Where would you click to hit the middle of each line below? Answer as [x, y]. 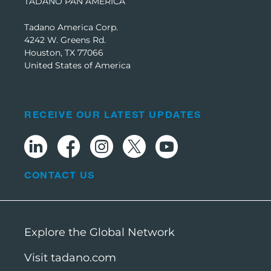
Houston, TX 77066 [64, 52]
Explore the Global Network [100, 232]
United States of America [77, 65]
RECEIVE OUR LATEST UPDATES [113, 114]
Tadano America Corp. [71, 27]
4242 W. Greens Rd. [65, 40]
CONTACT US [59, 174]
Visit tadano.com [70, 257]
